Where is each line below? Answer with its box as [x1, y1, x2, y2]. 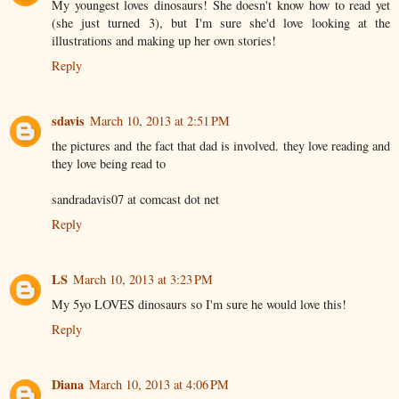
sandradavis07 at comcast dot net [52, 191, 219, 208]
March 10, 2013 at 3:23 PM [73, 271, 213, 289]
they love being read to [52, 155, 166, 173]
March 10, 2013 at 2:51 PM [90, 112, 230, 130]
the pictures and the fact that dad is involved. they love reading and [52, 137, 390, 155]
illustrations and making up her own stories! [52, 32, 276, 50]
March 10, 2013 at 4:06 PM [89, 376, 229, 394]
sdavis [52, 111, 85, 131]
